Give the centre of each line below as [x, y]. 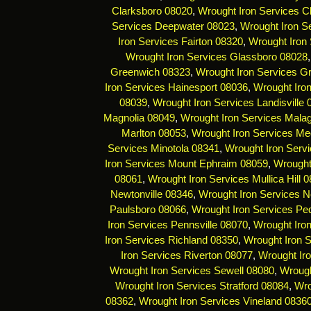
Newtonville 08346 [152, 195]
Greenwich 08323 [150, 73]
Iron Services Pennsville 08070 [177, 225]
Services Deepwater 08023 [173, 27]
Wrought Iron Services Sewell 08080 [192, 271]
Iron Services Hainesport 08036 [176, 88]
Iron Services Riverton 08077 [186, 256]
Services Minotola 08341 [163, 149]
